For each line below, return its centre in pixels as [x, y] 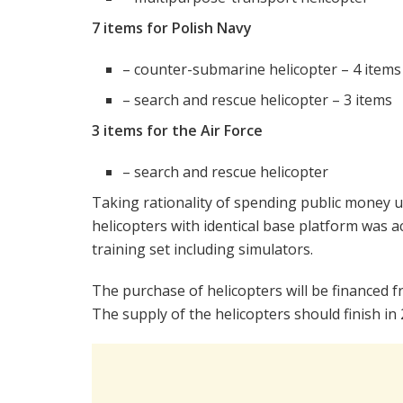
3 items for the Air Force [177, 131]
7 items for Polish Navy [172, 28]
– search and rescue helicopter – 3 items [258, 100]
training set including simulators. [202, 250]
